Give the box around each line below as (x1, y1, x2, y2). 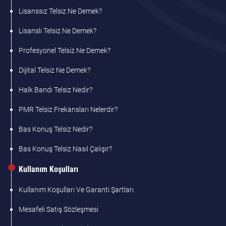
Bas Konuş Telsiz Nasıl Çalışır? (19, 145, 112, 153)
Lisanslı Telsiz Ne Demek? (19, 27, 97, 35)
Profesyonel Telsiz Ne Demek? (19, 46, 111, 55)
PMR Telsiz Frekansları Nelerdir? (19, 105, 118, 114)
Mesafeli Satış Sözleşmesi (19, 205, 99, 214)
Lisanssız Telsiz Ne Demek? (19, 7, 102, 16)
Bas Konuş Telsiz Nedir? (19, 125, 93, 134)
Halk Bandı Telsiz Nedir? (19, 86, 93, 94)
